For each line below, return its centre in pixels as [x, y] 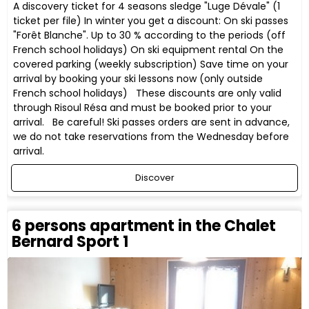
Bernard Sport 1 [70, 241]
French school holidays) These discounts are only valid [148, 93]
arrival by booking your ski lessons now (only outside [138, 79]
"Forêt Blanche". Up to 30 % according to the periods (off [150, 36]
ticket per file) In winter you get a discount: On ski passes [151, 21]
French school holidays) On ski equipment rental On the [149, 50]
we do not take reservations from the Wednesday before [151, 137]
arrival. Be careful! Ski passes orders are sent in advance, [152, 122]
